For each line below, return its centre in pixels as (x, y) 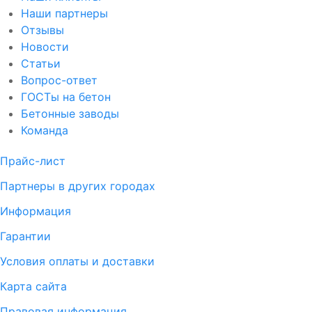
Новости (45, 46)
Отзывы (42, 30)
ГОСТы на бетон (66, 96)
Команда (45, 130)
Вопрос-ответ (59, 80)
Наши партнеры (64, 13)
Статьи (41, 63)
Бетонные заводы (70, 113)
